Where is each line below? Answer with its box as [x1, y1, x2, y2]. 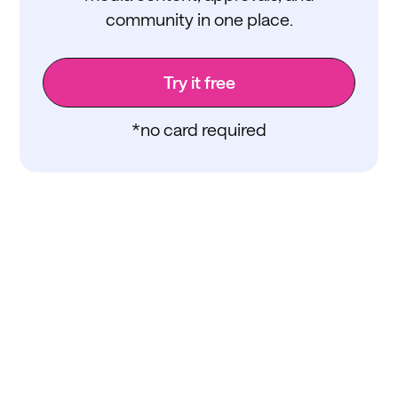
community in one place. [105, 8, 293, 29]
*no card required [131, 119, 267, 140]
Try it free [163, 71, 235, 92]
